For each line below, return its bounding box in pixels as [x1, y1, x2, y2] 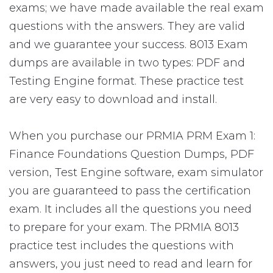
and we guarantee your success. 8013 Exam [9, 38, 248, 51]
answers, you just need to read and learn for [9, 257, 252, 271]
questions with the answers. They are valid [9, 19, 245, 33]
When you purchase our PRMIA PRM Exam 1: [9, 129, 255, 143]
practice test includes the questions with [9, 239, 234, 252]
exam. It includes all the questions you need [9, 202, 252, 216]
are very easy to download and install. [9, 93, 217, 106]
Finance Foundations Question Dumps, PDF [9, 147, 254, 161]
